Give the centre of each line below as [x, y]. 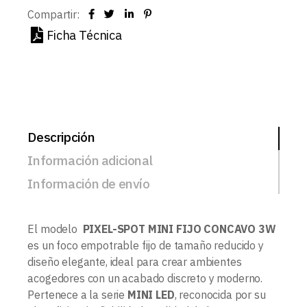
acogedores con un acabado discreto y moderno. [145, 279]
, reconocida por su [220, 295]
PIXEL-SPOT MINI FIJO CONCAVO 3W [179, 229]
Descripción [61, 137]
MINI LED [151, 295]
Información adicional [90, 161]
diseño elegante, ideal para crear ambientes [135, 262]
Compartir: [53, 15]
